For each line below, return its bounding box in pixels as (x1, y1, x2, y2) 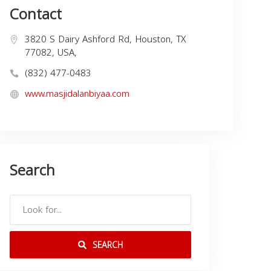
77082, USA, (25, 44, 77, 62)
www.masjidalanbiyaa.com (25, 85, 129, 103)
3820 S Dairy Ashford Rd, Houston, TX (25, 31, 186, 48)
